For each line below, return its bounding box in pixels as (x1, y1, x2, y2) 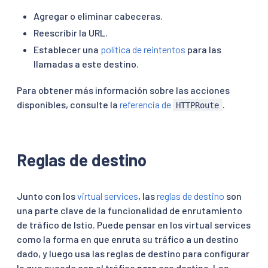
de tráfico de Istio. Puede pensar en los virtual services (17, 218, 251, 230)
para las (185, 43, 221, 55)
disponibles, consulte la (17, 98, 120, 110)
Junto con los (17, 190, 77, 202)
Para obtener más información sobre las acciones (17, 84, 230, 96)
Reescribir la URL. (33, 26, 108, 38)
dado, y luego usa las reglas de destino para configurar (17, 247, 249, 259)
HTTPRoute (176, 100, 220, 110)
